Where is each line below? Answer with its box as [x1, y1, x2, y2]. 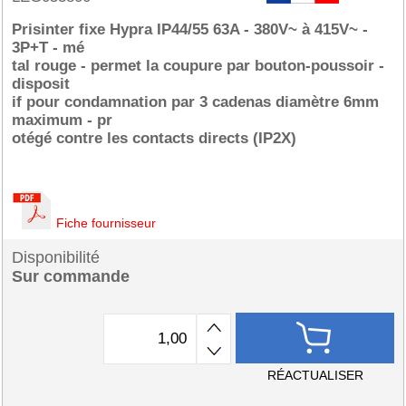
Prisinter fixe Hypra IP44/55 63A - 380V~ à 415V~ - [12, 21, 368, 38]
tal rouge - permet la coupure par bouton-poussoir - [12, 57, 384, 74]
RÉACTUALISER [266, 368, 363, 382]
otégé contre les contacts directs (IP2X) [12, 130, 296, 147]
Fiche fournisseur [56, 216, 156, 230]
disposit [12, 75, 70, 92]
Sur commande [12, 267, 130, 285]
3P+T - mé [12, 39, 84, 56]
